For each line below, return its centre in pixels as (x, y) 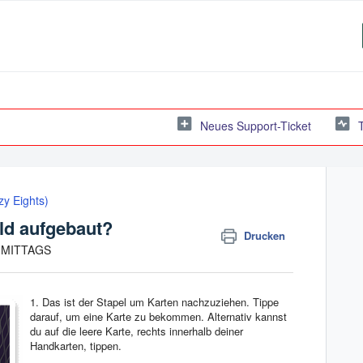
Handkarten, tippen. (77, 345)
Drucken (265, 235)
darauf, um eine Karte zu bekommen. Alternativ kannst (158, 316)
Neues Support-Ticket (256, 125)
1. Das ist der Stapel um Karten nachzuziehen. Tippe (154, 301)
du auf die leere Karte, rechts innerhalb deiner (137, 331)
